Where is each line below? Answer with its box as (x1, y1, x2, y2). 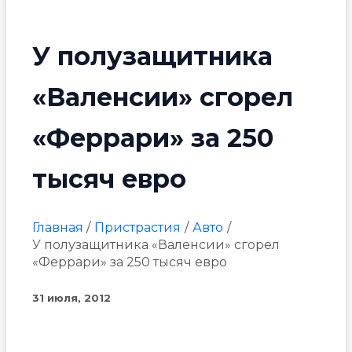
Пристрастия (94, 219, 181, 235)
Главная (31, 219, 83, 235)
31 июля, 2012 (31, 291, 111, 304)
